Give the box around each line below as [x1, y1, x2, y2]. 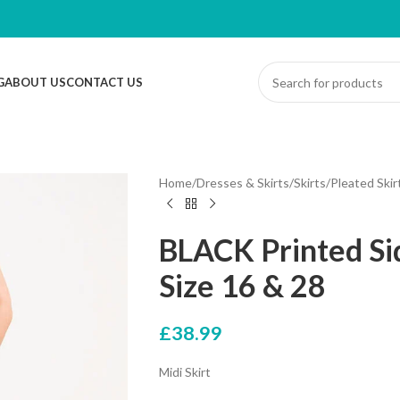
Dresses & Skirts [196, 175, 289, 190]
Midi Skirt [158, 364, 211, 379]
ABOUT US [4, 74, 66, 89]
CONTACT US [65, 74, 143, 89]
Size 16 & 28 [158, 267, 326, 304]
